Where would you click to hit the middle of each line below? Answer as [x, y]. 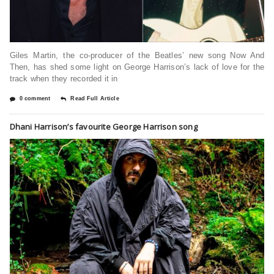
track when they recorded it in [64, 78]
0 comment [35, 98]
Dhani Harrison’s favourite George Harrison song [103, 126]
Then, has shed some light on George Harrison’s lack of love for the [137, 67]
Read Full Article [95, 98]
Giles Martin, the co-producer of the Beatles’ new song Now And [137, 55]
